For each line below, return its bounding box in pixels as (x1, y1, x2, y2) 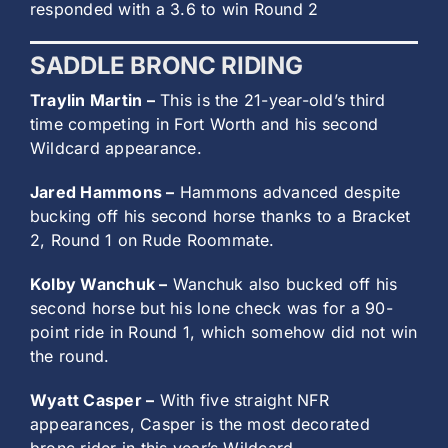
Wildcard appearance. (30, 138, 202, 159)
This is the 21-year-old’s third (154, 90, 386, 111)
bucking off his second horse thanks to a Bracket (30, 206, 411, 227)
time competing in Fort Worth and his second (30, 114, 379, 135)
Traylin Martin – (30, 90, 155, 111)
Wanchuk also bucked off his (167, 274, 398, 295)
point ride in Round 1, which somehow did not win (30, 322, 418, 343)
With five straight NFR (154, 390, 329, 411)
